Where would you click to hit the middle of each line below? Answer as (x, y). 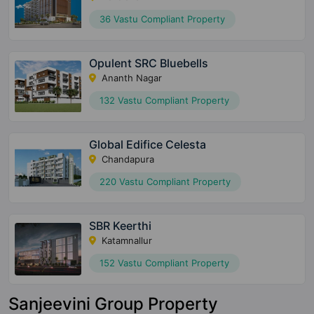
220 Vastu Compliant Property (165, 181)
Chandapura (127, 159)
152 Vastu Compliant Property (165, 262)
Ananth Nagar (131, 77)
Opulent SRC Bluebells (149, 63)
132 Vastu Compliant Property (165, 100)
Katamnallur (126, 240)
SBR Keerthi (121, 225)
